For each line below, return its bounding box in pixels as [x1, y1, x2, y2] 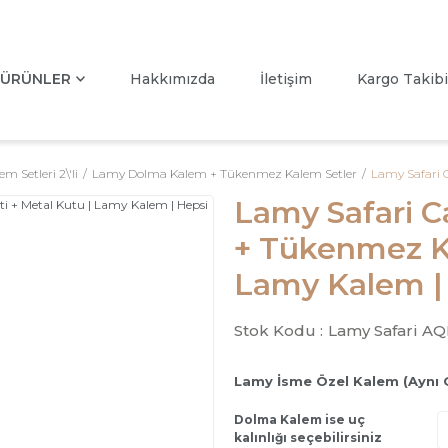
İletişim [260, 69, 312, 88]
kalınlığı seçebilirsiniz [234, 430, 382, 445]
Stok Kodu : [234, 321, 323, 340]
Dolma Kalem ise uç [234, 412, 365, 427]
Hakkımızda [130, 69, 215, 88]
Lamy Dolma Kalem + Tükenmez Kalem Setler [92, 166, 357, 181]
